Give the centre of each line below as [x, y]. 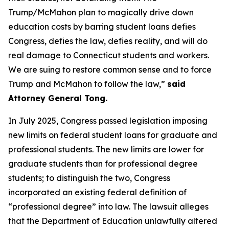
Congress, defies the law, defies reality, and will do [108, 41]
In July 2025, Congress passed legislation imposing [108, 120]
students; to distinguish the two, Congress [89, 178]
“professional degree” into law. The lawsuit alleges [108, 206]
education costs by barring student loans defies [102, 26]
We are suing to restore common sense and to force [110, 69]
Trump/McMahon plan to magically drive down [101, 12]
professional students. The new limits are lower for [106, 149]
